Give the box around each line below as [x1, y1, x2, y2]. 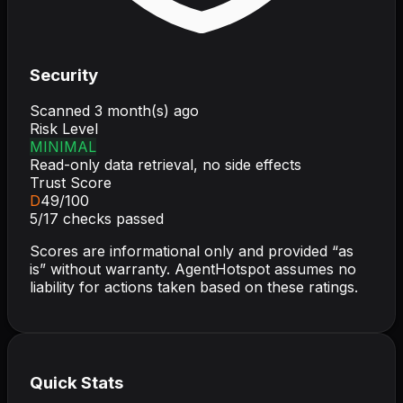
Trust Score [30, 174, 112, 193]
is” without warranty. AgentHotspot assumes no [30, 260, 356, 279]
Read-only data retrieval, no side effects [30, 156, 301, 175]
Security [30, 64, 98, 85]
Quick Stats [30, 372, 123, 394]
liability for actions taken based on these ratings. [30, 278, 358, 297]
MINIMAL [30, 138, 96, 157]
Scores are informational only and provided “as [30, 242, 354, 261]
